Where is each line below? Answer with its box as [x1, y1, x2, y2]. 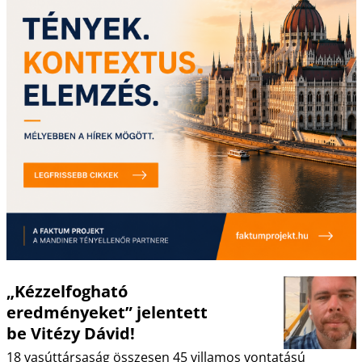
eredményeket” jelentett [6, 301, 208, 324]
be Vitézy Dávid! [6, 322, 135, 345]
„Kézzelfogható [6, 280, 128, 303]
